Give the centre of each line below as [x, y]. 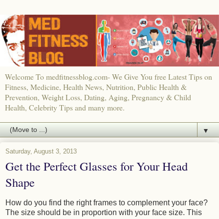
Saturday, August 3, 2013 [41, 152]
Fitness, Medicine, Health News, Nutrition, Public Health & [96, 87]
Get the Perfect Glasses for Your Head [97, 166]
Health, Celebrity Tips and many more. [65, 108]
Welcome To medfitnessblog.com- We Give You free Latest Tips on [109, 77]
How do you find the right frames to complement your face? [107, 203]
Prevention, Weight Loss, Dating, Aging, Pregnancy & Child [98, 97]
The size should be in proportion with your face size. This [104, 213]
